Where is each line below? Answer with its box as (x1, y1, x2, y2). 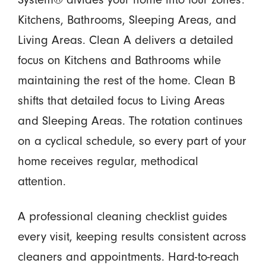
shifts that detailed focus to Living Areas (17, 93, 225, 108)
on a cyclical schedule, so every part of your (17, 134, 246, 148)
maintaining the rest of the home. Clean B (17, 73, 235, 88)
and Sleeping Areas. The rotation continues (17, 113, 243, 128)
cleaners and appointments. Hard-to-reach (17, 249, 239, 264)
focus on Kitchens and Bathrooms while (17, 53, 221, 68)
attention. (17, 174, 66, 189)
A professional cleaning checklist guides (17, 209, 227, 224)
